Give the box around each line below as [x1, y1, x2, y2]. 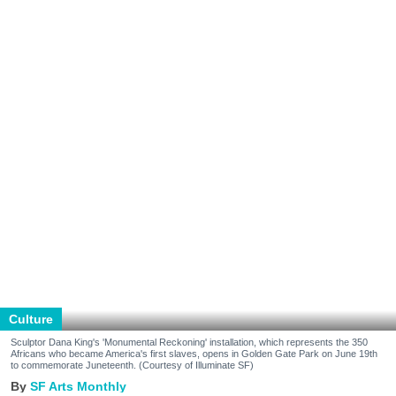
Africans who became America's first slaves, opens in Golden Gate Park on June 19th [11, 347, 377, 359]
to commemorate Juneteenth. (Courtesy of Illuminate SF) [11, 359, 254, 370]
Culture [9, 311, 53, 326]
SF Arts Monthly [30, 378, 126, 393]
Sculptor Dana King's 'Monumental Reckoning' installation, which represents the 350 [11, 336, 368, 347]
